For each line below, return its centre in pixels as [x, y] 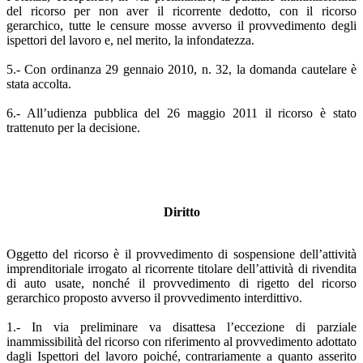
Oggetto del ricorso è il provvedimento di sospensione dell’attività [181, 254]
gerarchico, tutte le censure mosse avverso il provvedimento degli [181, 25]
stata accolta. [39, 83]
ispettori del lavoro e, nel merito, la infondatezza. [130, 40]
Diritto [181, 211]
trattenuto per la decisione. [73, 127]
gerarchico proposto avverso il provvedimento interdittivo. [154, 297]
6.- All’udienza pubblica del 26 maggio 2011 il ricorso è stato [181, 113]
